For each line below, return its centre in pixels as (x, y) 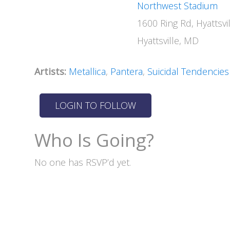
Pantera (127, 71)
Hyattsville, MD (168, 41)
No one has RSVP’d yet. (83, 162)
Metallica (88, 71)
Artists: (51, 71)
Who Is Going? (94, 140)
